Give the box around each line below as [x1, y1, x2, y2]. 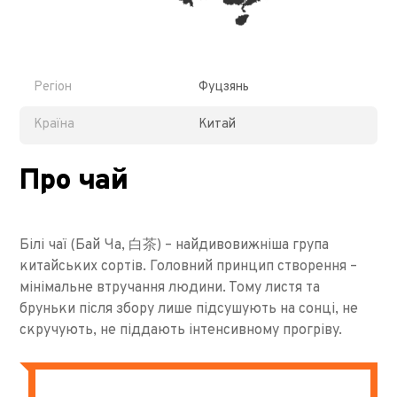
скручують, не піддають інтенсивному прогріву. [19, 322, 346, 339]
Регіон [34, 79, 73, 97]
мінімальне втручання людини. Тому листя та [19, 279, 321, 297]
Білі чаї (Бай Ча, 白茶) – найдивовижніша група [19, 237, 330, 254]
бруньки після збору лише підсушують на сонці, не [19, 300, 359, 318]
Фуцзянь [198, 79, 249, 97]
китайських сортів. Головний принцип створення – [19, 258, 358, 276]
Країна [34, 116, 75, 134]
